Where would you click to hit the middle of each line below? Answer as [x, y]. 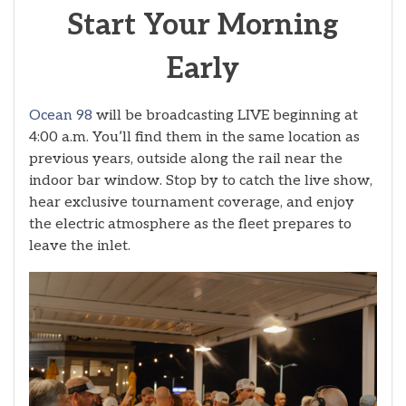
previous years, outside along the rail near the [186, 159]
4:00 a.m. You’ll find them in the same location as [194, 137]
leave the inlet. [80, 246]
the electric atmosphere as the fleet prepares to [190, 224]
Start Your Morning [203, 25]
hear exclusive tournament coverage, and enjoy [192, 202]
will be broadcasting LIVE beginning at [225, 115]
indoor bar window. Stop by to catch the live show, [201, 180]
